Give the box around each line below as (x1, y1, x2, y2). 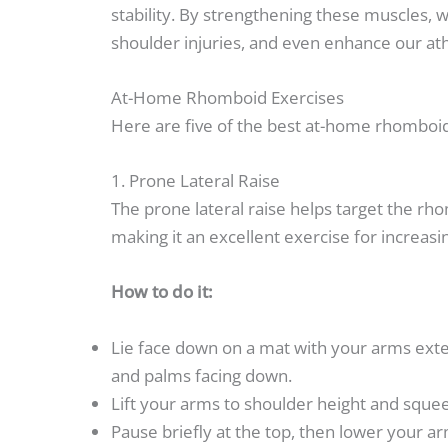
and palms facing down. (111, 363, 292, 387)
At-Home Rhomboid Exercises (111, 85, 344, 109)
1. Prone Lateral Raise (111, 169, 280, 193)
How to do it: (111, 280, 213, 304)
